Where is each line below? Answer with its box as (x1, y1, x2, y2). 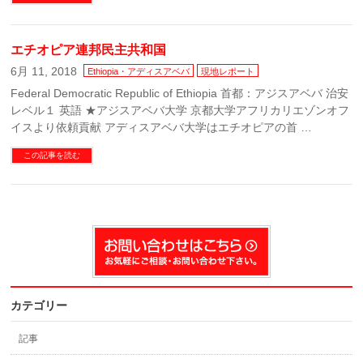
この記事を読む (23, 151, 81, 160)
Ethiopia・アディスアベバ (88, 66, 190, 76)
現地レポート (201, 66, 255, 76)
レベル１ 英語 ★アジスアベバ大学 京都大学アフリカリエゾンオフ (11, 104, 350, 117)
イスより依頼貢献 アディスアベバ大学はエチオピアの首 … (11, 121, 313, 134)
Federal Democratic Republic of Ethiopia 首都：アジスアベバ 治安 (11, 87, 349, 100)
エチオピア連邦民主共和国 (11, 43, 167, 57)
